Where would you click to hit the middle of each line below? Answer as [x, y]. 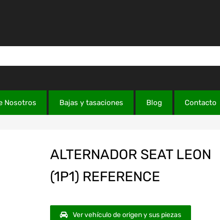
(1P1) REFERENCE [105, 177]
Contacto [201, 103]
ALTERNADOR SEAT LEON [130, 155]
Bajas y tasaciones [91, 103]
